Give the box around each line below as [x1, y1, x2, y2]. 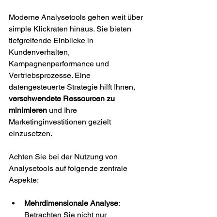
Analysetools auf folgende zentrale [9, 164, 129, 173]
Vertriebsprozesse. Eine [9, 71, 93, 80]
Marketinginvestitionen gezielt [9, 117, 113, 126]
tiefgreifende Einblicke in [9, 36, 95, 45]
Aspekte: [9, 175, 39, 185]
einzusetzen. [9, 129, 52, 138]
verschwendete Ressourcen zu [9, 94, 117, 103]
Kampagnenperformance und [9, 59, 111, 68]
